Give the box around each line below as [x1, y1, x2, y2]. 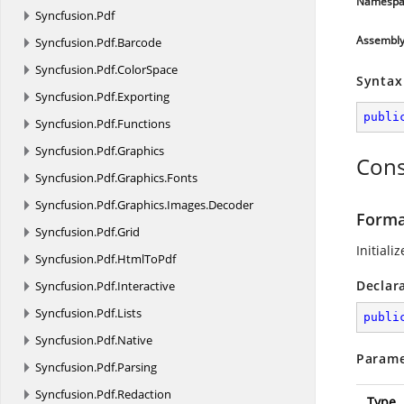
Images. [167, 197, 208, 213]
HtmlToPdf [117, 251, 176, 267]
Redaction [117, 386, 171, 402]
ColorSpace [117, 61, 178, 78]
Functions [117, 115, 170, 132]
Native [117, 332, 152, 348]
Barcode [117, 34, 161, 50]
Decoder [208, 197, 253, 213]
